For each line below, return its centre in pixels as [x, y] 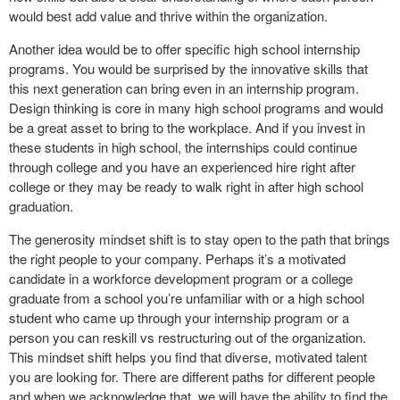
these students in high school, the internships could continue [183, 147]
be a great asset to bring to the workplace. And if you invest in [187, 127]
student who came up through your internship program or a [179, 317]
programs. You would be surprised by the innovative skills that [188, 68]
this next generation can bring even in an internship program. [184, 88]
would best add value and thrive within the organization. [168, 16]
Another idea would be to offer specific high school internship [184, 49]
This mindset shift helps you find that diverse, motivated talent [188, 357]
